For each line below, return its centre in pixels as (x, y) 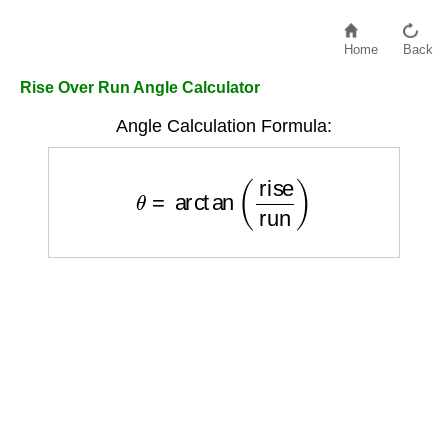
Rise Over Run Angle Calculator (140, 87)
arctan (196, 175)
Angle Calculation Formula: (224, 126)
